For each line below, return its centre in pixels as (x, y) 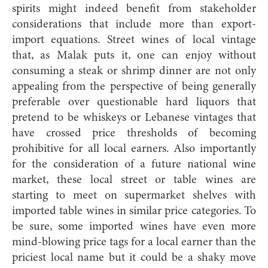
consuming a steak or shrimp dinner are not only (134, 71)
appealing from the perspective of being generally (134, 86)
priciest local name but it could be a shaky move (134, 258)
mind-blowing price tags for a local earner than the (134, 242)
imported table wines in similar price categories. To (134, 211)
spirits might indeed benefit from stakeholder (134, 9)
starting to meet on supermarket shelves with (134, 195)
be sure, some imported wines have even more (134, 226)
